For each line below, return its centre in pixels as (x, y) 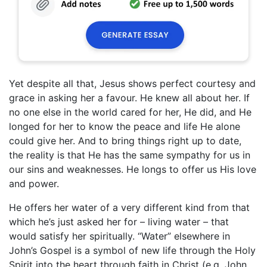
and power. (34, 183)
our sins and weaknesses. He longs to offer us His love (133, 169)
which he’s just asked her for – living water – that (119, 221)
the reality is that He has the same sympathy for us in (130, 155)
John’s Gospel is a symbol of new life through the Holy (132, 250)
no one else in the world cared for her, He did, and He (130, 112)
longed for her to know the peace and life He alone (125, 126)
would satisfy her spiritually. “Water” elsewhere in (119, 236)
